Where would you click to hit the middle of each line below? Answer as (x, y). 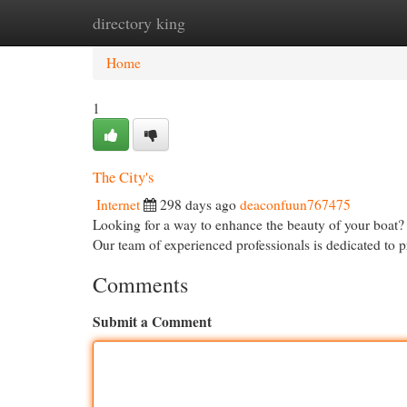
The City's (123, 177)
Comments (140, 284)
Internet (118, 204)
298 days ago (198, 204)
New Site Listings (232, 23)
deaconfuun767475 (295, 204)
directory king (139, 23)
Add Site (334, 23)
